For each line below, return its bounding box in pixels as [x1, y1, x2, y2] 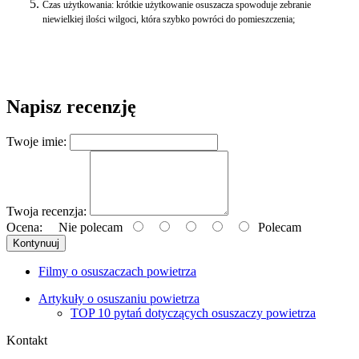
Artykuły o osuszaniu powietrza [38, 292, 200, 306]
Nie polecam [42, 220, 129, 235]
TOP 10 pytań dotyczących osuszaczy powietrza [71, 306, 316, 321]
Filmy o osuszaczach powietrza [38, 264, 196, 279]
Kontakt [6, 333, 47, 348]
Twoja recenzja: [6, 204, 87, 219]
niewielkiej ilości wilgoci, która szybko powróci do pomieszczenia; [42, 14, 295, 26]
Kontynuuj [13, 237, 59, 250]
